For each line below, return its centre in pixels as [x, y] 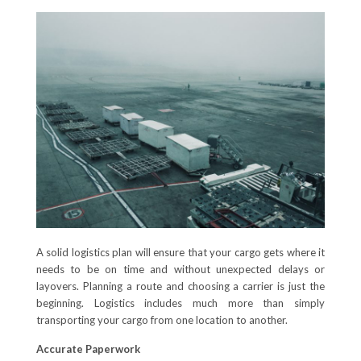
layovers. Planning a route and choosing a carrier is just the [180, 286]
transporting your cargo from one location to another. [162, 320]
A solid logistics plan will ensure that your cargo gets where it [180, 253]
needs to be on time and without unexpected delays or [180, 270]
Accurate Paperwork [88, 349]
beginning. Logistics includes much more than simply [180, 303]
